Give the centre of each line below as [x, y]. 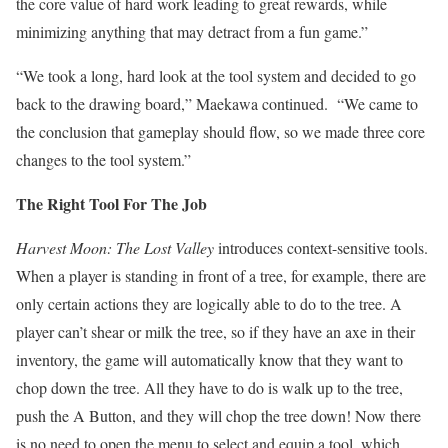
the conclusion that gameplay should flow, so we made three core [220, 132]
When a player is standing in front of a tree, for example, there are [221, 276]
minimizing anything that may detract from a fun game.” [192, 32]
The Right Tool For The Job [111, 204]
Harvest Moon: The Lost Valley [115, 248]
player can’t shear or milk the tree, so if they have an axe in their [215, 332]
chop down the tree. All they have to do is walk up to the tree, [209, 388]
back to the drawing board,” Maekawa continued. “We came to [217, 104]
